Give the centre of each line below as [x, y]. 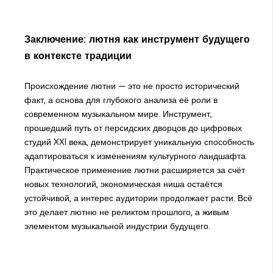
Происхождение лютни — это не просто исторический [132, 86]
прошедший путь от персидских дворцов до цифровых [133, 128]
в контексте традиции [78, 56]
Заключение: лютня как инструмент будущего [137, 39]
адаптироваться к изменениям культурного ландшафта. [136, 156]
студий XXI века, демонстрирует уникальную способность [139, 142]
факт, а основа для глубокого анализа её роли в [121, 100]
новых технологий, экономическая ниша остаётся [123, 184]
